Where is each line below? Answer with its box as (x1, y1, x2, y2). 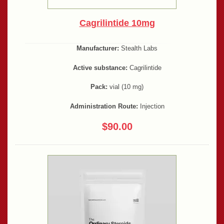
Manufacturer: (76, 44, 119, 52)
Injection (137, 102, 164, 110)
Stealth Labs (119, 44, 157, 52)
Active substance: (72, 63, 127, 71)
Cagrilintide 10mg (79, 17, 155, 28)
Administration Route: (69, 102, 138, 110)
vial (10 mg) (107, 83, 143, 91)
